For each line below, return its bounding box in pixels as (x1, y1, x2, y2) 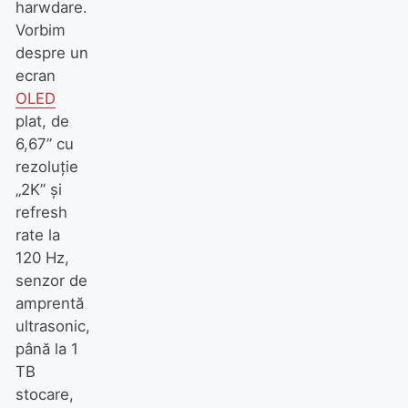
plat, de (15, 112, 69, 131)
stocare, (15, 385, 74, 404)
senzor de (15, 271, 87, 291)
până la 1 (15, 340, 78, 359)
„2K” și (15, 180, 62, 199)
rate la (15, 226, 60, 245)
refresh (15, 203, 67, 222)
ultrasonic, (15, 317, 90, 336)
